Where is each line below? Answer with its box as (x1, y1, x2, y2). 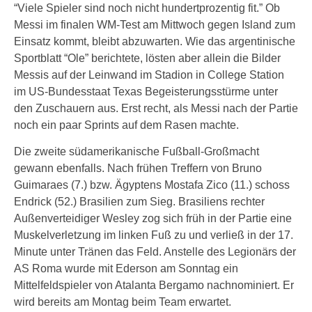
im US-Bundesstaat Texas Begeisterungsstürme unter (14, 86, 278, 97)
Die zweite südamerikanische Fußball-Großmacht (14, 146, 259, 157)
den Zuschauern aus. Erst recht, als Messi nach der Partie (14, 102, 298, 114)
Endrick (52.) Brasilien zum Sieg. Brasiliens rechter (14, 196, 265, 208)
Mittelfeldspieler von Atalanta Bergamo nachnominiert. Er (14, 279, 294, 291)
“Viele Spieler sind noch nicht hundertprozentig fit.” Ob (14, 2, 280, 14)
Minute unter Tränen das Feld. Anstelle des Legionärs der (14, 246, 296, 258)
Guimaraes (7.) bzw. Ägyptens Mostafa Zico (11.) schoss (14, 179, 290, 191)
